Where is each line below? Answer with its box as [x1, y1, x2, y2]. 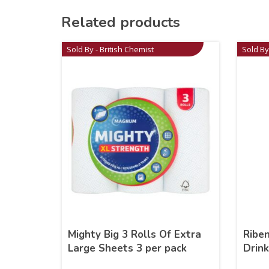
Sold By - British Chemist [67, 43, 154, 55]
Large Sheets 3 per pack [68, 241, 187, 255]
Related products [61, 12, 180, 32]
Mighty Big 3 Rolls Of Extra [68, 227, 202, 241]
